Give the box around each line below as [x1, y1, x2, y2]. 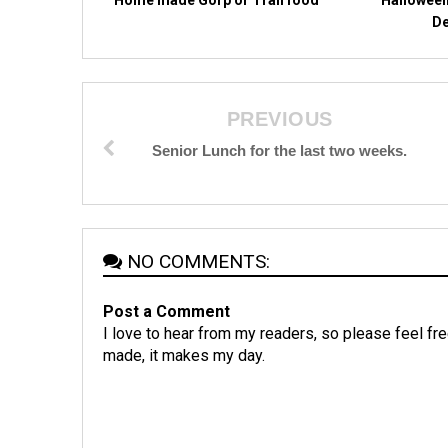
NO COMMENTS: [127, 249, 270, 273]
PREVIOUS [226, 107, 333, 130]
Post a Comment [103, 301, 230, 321]
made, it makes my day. [103, 345, 265, 365]
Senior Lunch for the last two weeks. [152, 141, 408, 159]
